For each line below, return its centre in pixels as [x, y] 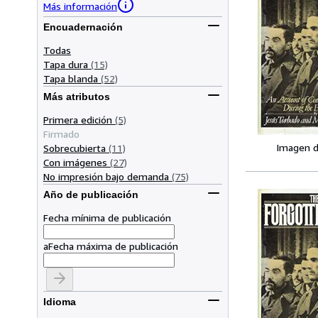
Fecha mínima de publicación [107, 217]
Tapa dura [66, 64]
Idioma [60, 302]
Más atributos [77, 97]
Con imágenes [75, 162]
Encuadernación [83, 27]
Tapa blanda [71, 78]
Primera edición [78, 119]
